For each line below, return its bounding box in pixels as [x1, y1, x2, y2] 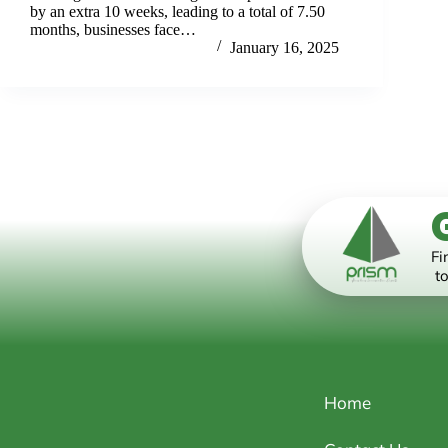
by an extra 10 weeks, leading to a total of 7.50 [30, 2, 325, 20]
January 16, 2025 [230, 38, 339, 56]
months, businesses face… [30, 20, 196, 38]
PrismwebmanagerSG [70, 38, 208, 56]
